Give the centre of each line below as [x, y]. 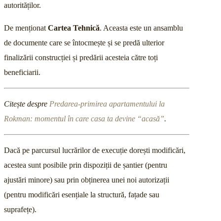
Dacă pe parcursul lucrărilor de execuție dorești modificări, [95, 150]
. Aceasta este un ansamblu [141, 28]
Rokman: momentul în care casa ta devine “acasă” [84, 119]
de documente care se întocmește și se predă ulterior [84, 43]
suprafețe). [20, 210]
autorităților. [22, 5]
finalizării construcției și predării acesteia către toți [81, 58]
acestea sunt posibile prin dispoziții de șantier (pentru [86, 165]
